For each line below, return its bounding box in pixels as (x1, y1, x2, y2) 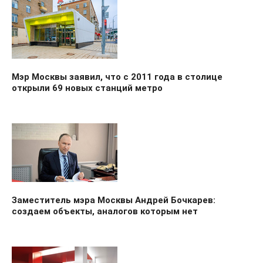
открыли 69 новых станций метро (12, 82, 163, 93)
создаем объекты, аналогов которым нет (12, 205, 198, 217)
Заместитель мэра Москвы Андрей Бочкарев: (12, 194, 215, 205)
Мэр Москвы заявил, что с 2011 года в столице (12, 71, 222, 82)
